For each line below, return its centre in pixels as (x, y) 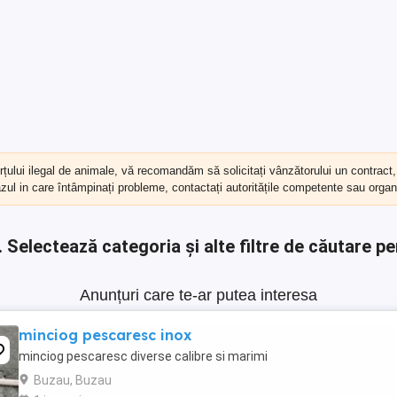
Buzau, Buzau (73, 380)
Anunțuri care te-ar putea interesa (198, 295)
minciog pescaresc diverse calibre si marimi (143, 356)
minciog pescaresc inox (105, 335)
